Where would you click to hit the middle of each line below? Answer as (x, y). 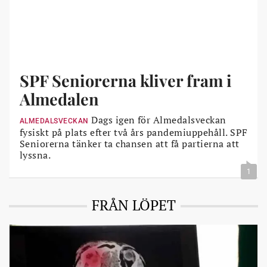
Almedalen (59, 99)
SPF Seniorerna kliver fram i (126, 80)
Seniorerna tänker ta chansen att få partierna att (130, 143)
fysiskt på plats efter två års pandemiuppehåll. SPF (134, 132)
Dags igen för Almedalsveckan (157, 119)
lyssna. (35, 155)
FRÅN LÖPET (133, 205)
